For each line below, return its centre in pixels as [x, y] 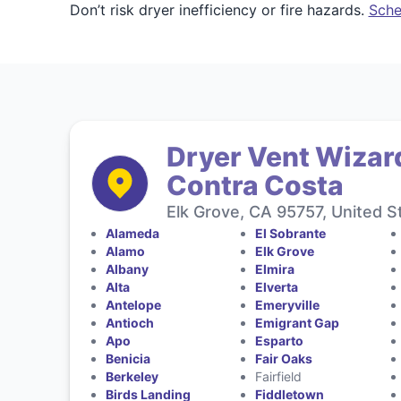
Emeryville [288, 305]
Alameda [132, 233]
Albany [127, 269]
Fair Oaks [284, 358]
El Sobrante [291, 233]
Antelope [133, 305]
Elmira [275, 269]
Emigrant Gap [298, 323]
